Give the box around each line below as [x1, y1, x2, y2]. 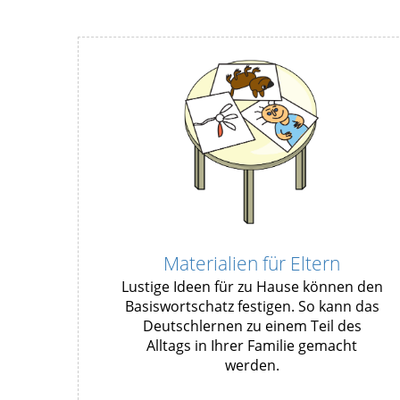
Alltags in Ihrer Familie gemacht [146, 336, 357, 356]
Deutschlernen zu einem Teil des [142, 316, 362, 337]
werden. [224, 355, 279, 376]
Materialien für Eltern [163, 251, 340, 277]
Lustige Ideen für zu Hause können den [121, 277, 383, 297]
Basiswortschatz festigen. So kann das [124, 296, 379, 317]
